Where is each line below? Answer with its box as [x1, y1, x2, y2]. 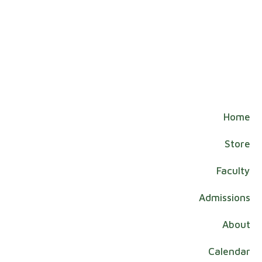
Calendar [208, 245, 250, 257]
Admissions [199, 191, 250, 204]
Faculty [216, 164, 250, 177]
